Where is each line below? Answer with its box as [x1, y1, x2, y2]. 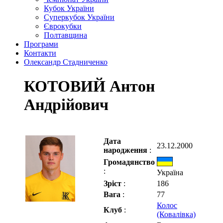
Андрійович [24, 96, 109, 114]
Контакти [24, 49, 56, 57]
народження [104, 145, 149, 154]
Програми [24, 40, 58, 48]
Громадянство [104, 157, 155, 166]
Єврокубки [44, 22, 82, 30]
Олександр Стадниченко [24, 58, 108, 66]
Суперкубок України [44, 13, 114, 21]
